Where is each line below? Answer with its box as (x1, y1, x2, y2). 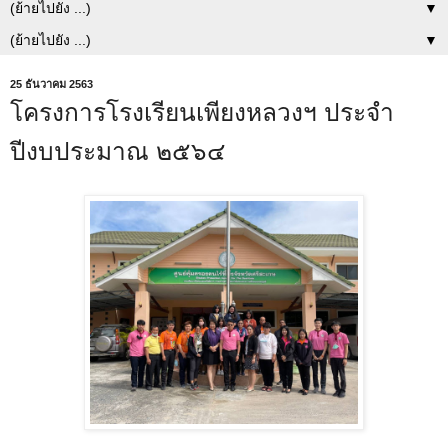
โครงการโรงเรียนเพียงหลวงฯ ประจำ (10, 98, 394, 126)
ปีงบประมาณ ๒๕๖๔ (10, 137, 226, 165)
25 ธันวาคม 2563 (10, 77, 93, 90)
